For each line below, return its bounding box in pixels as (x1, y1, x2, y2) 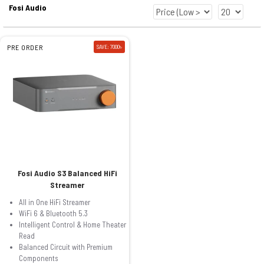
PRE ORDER (7, 42, 43, 51)
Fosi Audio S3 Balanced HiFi (17, 167, 117, 178)
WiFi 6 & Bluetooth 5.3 (19, 208, 88, 218)
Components (19, 253, 58, 263)
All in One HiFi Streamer (19, 197, 90, 207)
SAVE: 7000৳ (96, 42, 122, 50)
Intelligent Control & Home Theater (19, 219, 126, 229)
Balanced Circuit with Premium (19, 242, 113, 252)
